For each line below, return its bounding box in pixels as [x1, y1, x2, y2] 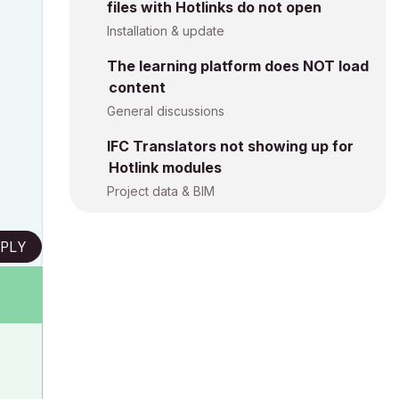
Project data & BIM [107, 183, 215, 199]
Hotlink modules [109, 159, 222, 176]
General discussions [107, 103, 224, 118]
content [109, 78, 166, 96]
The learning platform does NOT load [107, 57, 369, 75]
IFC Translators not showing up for [107, 137, 354, 155]
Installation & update [107, 23, 224, 38]
